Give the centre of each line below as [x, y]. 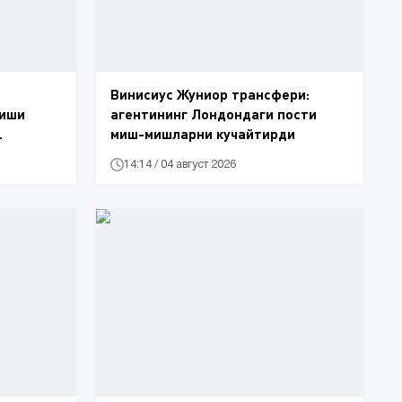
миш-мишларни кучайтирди [203, 134]
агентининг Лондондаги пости [214, 114]
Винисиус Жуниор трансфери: [210, 94]
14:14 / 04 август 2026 [180, 164]
